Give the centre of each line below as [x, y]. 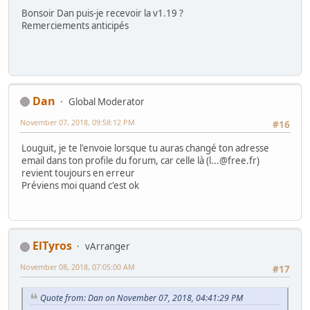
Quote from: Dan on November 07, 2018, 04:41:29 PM [142, 298]
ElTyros [52, 246]
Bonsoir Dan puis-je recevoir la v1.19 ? [102, 13]
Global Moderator [107, 101]
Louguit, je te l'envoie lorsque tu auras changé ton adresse [145, 148]
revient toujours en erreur [78, 173]
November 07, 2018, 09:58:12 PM [77, 122]
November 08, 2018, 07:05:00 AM [77, 267]
